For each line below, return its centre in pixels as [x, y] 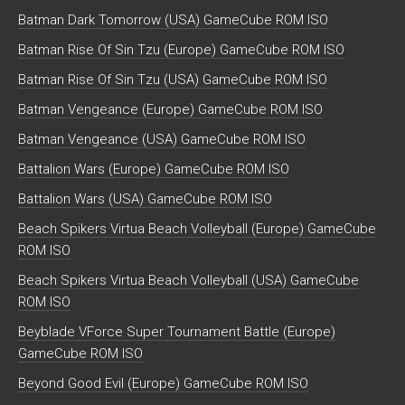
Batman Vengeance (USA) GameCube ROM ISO [162, 139]
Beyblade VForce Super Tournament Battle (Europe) [177, 331]
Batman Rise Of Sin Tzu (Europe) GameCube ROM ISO [181, 49]
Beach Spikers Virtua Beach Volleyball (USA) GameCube [188, 280]
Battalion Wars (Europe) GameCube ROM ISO [154, 169]
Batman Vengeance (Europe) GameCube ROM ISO [170, 109]
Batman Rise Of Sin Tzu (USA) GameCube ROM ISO [173, 79]
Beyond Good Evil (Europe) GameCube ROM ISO [163, 383]
